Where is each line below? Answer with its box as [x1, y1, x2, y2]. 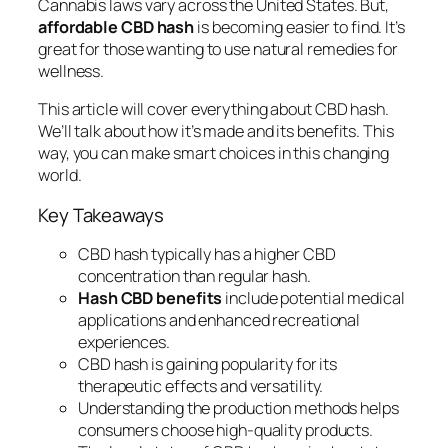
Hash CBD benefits [78, 287, 223, 310]
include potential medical [222, 287, 405, 310]
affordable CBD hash [38, 16, 195, 39]
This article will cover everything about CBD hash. [38, 98, 389, 121]
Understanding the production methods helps [78, 397, 399, 420]
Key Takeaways [38, 201, 164, 228]
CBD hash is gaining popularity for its [78, 353, 338, 376]
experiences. [78, 331, 170, 354]
